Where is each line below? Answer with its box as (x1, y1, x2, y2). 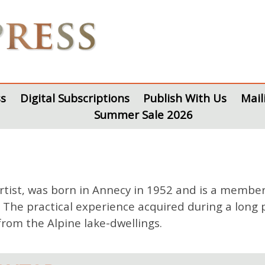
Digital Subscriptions (20, 91, 130, 105)
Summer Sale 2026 (94, 107, 193, 122)
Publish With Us (143, 91, 227, 105)
